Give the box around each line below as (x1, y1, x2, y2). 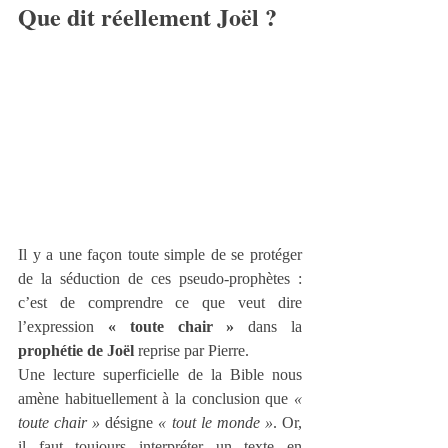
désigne (100, 413, 159, 431)
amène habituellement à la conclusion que (18, 389, 294, 407)
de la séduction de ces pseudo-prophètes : (18, 269, 302, 287)
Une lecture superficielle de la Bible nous (18, 365, 302, 383)
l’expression (18, 317, 108, 335)
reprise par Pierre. (134, 341, 249, 359)
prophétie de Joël (18, 341, 134, 359)
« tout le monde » (158, 413, 273, 431)
